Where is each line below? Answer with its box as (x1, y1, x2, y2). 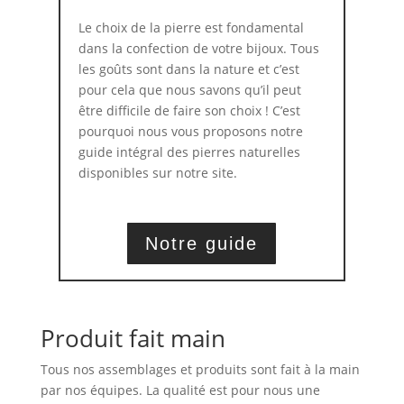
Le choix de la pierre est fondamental (78, 18, 304, 36)
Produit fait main (40, 321, 225, 354)
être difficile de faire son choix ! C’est (78, 101, 300, 119)
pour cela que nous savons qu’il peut (78, 80, 301, 98)
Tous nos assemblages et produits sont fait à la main (40, 360, 360, 378)
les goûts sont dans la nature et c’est (78, 60, 299, 78)
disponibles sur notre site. (78, 163, 237, 181)
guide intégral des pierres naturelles (78, 142, 300, 161)
